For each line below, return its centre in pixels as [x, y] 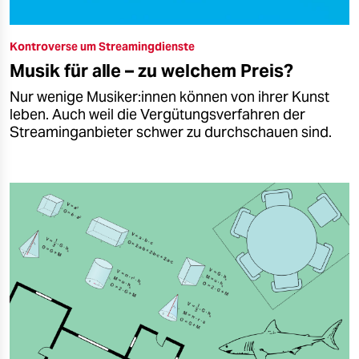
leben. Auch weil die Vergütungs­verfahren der [157, 114]
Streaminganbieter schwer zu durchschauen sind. [171, 132]
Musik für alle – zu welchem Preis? [151, 70]
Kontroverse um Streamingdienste [102, 46]
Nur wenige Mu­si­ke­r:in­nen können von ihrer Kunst [169, 97]
